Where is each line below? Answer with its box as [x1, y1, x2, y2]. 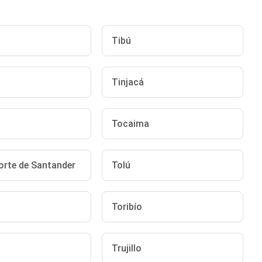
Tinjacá [112, 77, 144, 88]
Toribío [112, 201, 143, 212]
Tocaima [112, 118, 150, 129]
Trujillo [112, 243, 142, 254]
